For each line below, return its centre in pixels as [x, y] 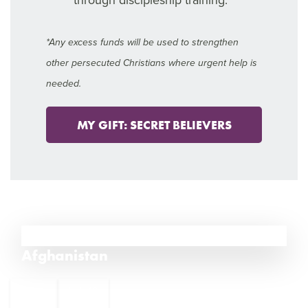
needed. [64, 84]
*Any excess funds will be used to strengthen [143, 43]
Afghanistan [65, 256]
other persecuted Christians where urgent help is [152, 64]
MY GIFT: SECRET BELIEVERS [154, 125]
